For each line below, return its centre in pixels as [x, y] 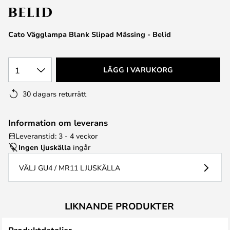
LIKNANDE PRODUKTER [119, 206]
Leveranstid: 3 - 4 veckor [56, 136]
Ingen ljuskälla [45, 147]
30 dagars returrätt [54, 94]
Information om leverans [58, 123]
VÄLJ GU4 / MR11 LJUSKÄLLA [70, 168]
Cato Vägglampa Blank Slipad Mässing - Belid [90, 34]
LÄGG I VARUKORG [138, 70]
